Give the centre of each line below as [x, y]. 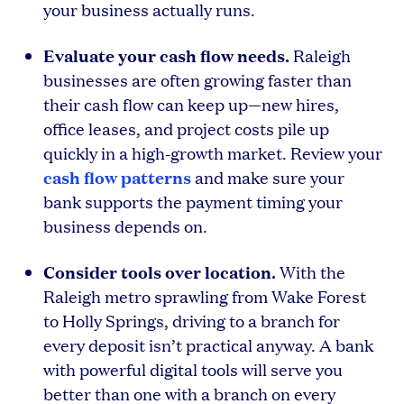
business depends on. [125, 225]
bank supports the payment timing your [193, 201]
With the [311, 271]
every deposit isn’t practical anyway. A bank [208, 344]
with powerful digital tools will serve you [193, 369]
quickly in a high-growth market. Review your [213, 152]
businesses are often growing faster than [197, 79]
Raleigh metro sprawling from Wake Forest [205, 296]
